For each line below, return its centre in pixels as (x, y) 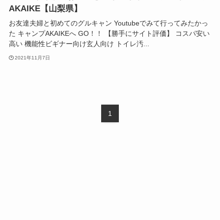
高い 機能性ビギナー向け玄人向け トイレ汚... (79, 44)
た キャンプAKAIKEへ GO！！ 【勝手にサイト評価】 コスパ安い (109, 34)
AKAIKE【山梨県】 (45, 9)
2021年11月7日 (33, 57)
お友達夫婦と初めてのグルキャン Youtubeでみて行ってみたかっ (108, 23)
